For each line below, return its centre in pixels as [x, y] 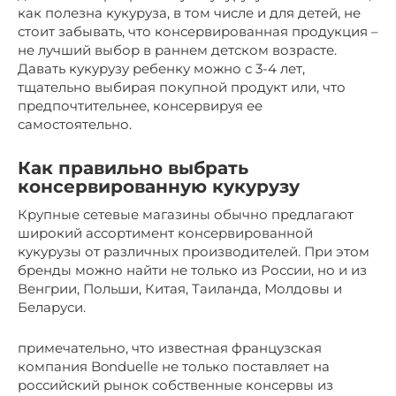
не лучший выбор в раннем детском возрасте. [177, 49]
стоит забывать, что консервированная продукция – [198, 31]
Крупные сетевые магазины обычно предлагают [186, 214]
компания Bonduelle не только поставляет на [174, 366]
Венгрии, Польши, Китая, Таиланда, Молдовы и [180, 288]
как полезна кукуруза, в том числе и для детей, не [189, 12]
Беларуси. [52, 307]
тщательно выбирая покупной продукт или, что [182, 87]
